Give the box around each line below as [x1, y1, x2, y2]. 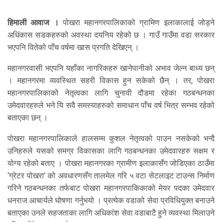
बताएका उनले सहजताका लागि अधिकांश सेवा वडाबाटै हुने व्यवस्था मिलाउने [7, 208, 215, 218]
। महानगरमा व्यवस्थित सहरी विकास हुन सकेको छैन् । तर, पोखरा [7, 76, 215, 86]
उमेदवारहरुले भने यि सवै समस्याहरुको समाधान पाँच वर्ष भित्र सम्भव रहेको [7, 101, 215, 111]
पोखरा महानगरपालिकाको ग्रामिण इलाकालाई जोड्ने [58, 18, 215, 28]
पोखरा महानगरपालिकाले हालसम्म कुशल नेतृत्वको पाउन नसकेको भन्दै [7, 134, 215, 144]
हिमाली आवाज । [7, 18, 59, 28]
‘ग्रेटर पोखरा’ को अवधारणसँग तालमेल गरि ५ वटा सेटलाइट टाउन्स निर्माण [7, 171, 215, 181]
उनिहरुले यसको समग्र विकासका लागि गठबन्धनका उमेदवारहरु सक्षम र [7, 146, 215, 156]
